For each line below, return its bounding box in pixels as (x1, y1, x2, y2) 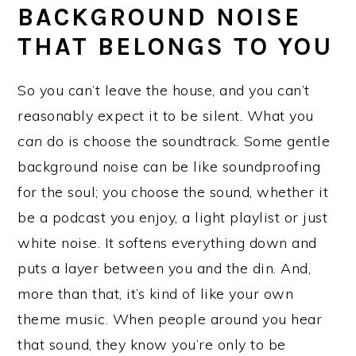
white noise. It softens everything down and (17, 233, 317, 252)
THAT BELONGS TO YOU (17, 31, 334, 61)
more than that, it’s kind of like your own (17, 284, 294, 303)
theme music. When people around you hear (17, 309, 323, 328)
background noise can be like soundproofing (17, 157, 321, 176)
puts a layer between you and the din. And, (17, 258, 311, 277)
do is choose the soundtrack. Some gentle (47, 131, 331, 150)
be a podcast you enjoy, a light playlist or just (17, 207, 328, 226)
